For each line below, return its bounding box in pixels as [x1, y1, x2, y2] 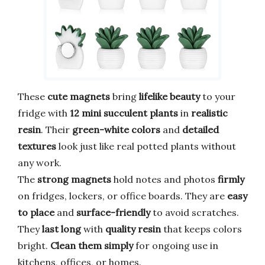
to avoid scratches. [150, 206, 239, 219]
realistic [191, 107, 228, 119]
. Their [41, 124, 72, 136]
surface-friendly [76, 206, 150, 219]
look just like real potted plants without [56, 140, 236, 153]
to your [200, 91, 235, 103]
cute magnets [47, 91, 110, 103]
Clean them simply [50, 240, 133, 252]
